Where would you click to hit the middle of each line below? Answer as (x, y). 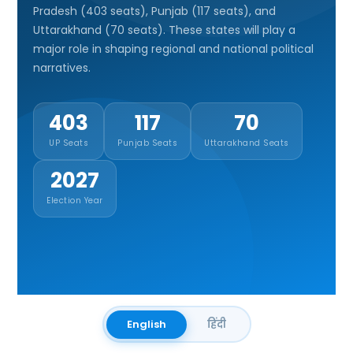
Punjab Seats (148, 143)
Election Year (75, 201)
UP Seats (69, 143)
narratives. (62, 68)
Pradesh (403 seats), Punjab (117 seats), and (155, 11)
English (147, 324)
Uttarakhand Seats (247, 143)
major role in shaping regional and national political (174, 49)
